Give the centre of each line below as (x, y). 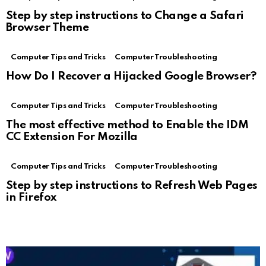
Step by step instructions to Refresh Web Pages (132, 186)
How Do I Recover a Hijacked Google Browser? (131, 76)
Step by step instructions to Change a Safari (125, 16)
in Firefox (31, 197)
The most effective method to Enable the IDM (127, 125)
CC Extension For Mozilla (72, 137)
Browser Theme (47, 28)
